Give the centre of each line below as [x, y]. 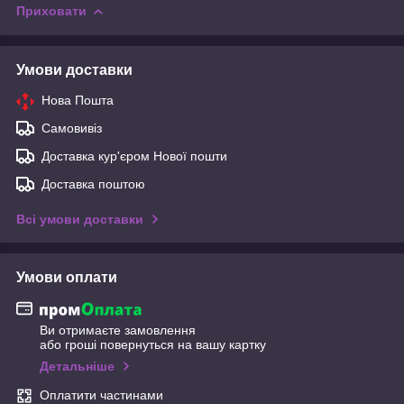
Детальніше [77, 366]
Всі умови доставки [80, 220]
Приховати [51, 11]
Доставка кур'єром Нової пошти [134, 156]
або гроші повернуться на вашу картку [153, 344]
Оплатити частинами [101, 395]
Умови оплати [67, 278]
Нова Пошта [78, 101]
